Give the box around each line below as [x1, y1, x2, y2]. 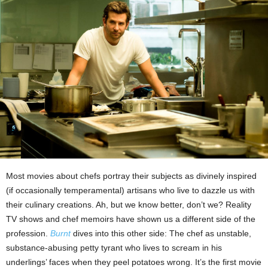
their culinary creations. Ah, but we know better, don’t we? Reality [6, 200, 251, 209]
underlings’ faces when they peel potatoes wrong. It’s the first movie [6, 257, 261, 267]
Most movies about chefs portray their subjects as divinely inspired [6, 171, 257, 181]
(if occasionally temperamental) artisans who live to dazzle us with [6, 185, 255, 195]
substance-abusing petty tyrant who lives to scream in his [6, 243, 222, 252]
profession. [6, 229, 50, 238]
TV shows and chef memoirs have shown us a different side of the [6, 214, 255, 224]
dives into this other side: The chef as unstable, [71, 229, 251, 238]
